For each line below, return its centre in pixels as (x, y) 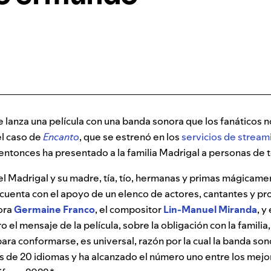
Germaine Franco (54, 210)
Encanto (61, 137)
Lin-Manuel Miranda (210, 210)
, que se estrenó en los (130, 137)
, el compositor (129, 210)
